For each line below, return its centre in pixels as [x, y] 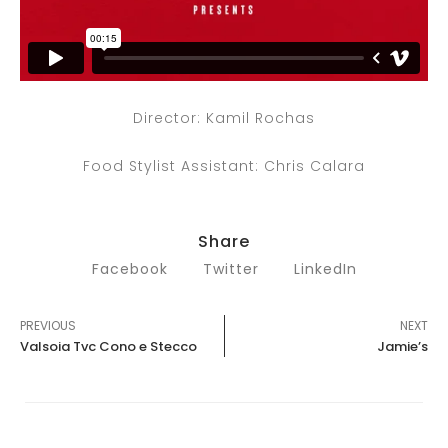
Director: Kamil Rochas [224, 117]
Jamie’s [402, 346]
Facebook [129, 268]
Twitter [230, 268]
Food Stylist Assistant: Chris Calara [224, 166]
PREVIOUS [48, 325]
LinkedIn [325, 268]
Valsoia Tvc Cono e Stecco [108, 346]
